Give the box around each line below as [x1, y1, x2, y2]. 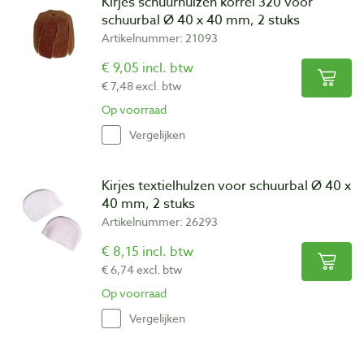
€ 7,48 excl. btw [102, 77, 182, 93]
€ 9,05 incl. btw [102, 58, 193, 78]
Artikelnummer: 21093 [102, 29, 218, 45]
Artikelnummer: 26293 [102, 213, 218, 229]
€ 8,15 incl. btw [102, 241, 193, 262]
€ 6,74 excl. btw [102, 261, 183, 277]
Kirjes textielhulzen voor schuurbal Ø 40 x [102, 175, 351, 196]
